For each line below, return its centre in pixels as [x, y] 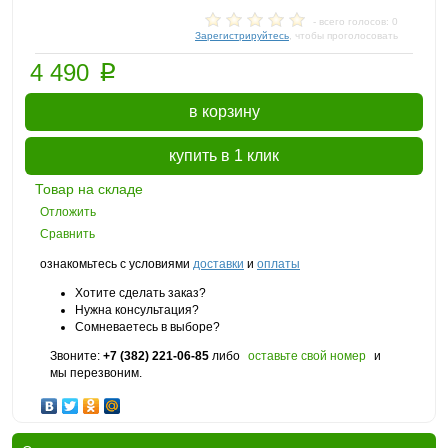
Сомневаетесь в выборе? [147, 327]
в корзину [224, 111]
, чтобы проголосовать [343, 35]
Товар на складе [89, 189]
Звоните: [76, 356]
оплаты [278, 264]
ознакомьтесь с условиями [116, 264]
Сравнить [67, 234]
